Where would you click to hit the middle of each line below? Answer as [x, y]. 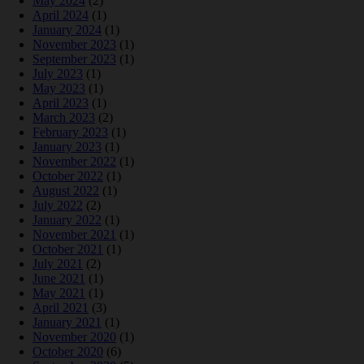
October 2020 [68, 352]
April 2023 [61, 103]
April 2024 [61, 15]
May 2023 [59, 89]
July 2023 [58, 74]
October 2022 [68, 176]
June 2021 [59, 279]
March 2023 [64, 118]
